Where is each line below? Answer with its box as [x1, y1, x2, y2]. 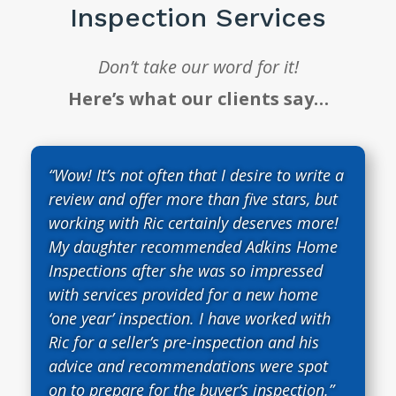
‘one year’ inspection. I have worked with [49, 307, 331, 329]
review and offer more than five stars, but [49, 187, 338, 209]
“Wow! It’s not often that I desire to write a [49, 164, 344, 186]
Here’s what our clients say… [67, 86, 329, 110]
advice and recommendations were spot [49, 354, 328, 377]
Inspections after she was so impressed [49, 259, 323, 281]
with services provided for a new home [49, 283, 318, 305]
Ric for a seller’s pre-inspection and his [49, 331, 319, 353]
